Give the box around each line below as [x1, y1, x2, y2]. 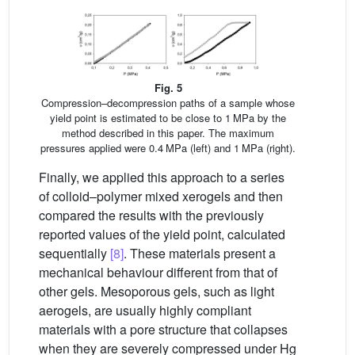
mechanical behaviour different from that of [39, 262, 277, 281]
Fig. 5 [154, 79, 182, 95]
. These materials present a [124, 243, 276, 262]
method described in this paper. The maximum [62, 124, 274, 140]
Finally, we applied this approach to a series [39, 167, 284, 186]
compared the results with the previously [39, 205, 264, 224]
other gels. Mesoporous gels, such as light [39, 281, 274, 300]
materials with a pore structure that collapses [39, 319, 288, 338]
